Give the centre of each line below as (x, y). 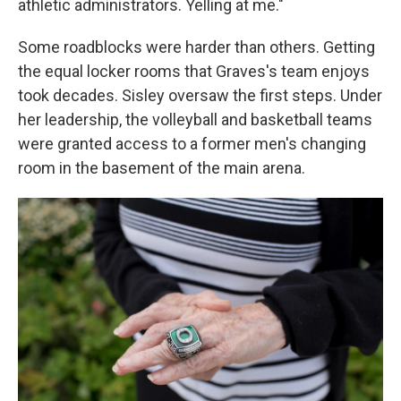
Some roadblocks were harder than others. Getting (196, 47)
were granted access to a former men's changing (192, 144)
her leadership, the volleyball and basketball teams (195, 120)
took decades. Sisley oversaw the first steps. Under (200, 96)
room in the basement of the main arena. (162, 168)
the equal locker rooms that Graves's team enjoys (194, 72)
